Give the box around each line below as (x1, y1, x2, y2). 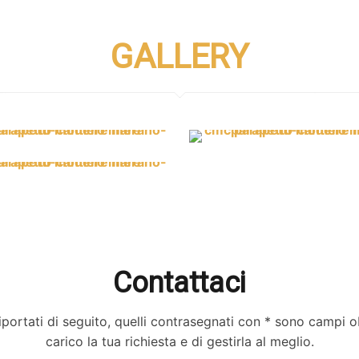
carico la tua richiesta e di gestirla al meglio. (45, 333, 314, 349)
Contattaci (113, 266, 246, 300)
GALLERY (111, 37, 248, 76)
